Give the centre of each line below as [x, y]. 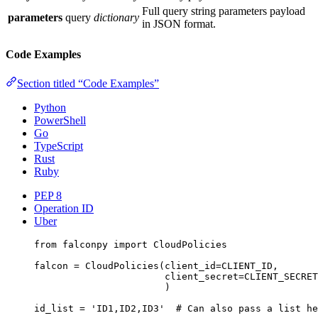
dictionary [116, 18]
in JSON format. [179, 24]
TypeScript [59, 146]
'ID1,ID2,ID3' [128, 308]
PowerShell [60, 120]
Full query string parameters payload [224, 11]
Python [50, 107]
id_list [57, 308]
